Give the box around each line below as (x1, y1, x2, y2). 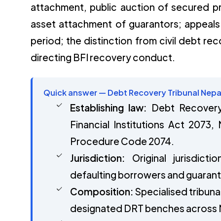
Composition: (70, 185, 133, 197)
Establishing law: (70, 101, 147, 113)
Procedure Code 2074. (70, 135, 174, 147)
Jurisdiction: (70, 151, 125, 164)
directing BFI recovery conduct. (31, 51, 175, 63)
